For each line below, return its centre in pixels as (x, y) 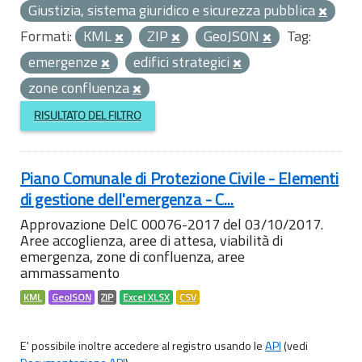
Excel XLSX (146, 297)
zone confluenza (80, 88)
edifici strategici (183, 62)
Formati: (46, 36)
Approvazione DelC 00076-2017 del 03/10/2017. (172, 224)
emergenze (65, 62)
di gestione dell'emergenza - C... (127, 199)
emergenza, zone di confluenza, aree (133, 256)
